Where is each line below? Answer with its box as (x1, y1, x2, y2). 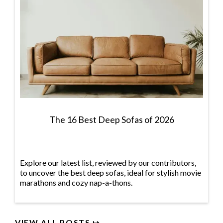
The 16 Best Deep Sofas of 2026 (49, 114, 174, 125)
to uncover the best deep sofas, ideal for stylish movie (20, 168, 201, 178)
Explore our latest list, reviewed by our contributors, (20, 158, 196, 168)
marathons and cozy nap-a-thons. (20, 178, 132, 188)
